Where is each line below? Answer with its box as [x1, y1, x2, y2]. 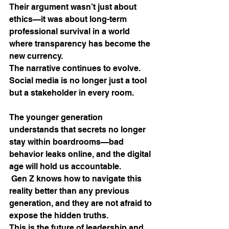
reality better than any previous [9, 186, 131, 196]
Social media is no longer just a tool [9, 76, 149, 86]
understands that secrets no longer [9, 125, 148, 135]
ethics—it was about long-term [9, 14, 129, 25]
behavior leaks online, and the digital [9, 149, 153, 159]
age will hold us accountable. [9, 162, 121, 172]
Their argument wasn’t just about [9, 2, 139, 12]
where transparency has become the [9, 39, 152, 49]
